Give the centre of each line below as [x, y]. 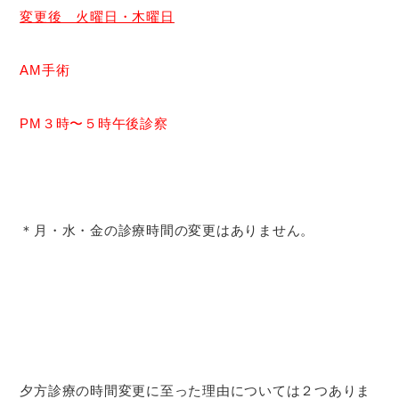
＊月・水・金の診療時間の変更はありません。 [167, 230]
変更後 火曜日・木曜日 [97, 16]
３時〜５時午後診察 [105, 123]
